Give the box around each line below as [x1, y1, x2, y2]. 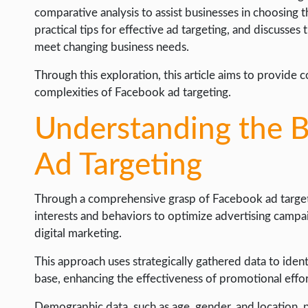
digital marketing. [34, 228, 122, 240]
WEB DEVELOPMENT [21, 24, 124, 35]
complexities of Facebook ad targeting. [34, 87, 231, 99]
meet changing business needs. [34, 41, 189, 54]
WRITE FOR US [21, 49, 92, 60]
